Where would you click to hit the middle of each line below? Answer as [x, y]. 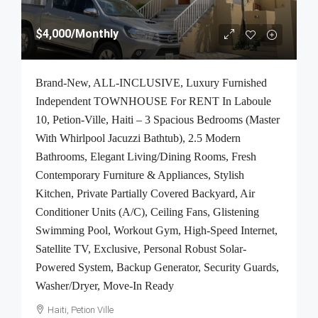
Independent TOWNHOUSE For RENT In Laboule [153, 101]
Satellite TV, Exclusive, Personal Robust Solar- [141, 249]
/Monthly [95, 34]
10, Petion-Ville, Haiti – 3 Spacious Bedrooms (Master [158, 120]
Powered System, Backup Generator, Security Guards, [157, 267]
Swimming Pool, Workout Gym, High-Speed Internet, [157, 230]
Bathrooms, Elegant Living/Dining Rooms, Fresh [146, 157]
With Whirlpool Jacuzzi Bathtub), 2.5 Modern [138, 138]
